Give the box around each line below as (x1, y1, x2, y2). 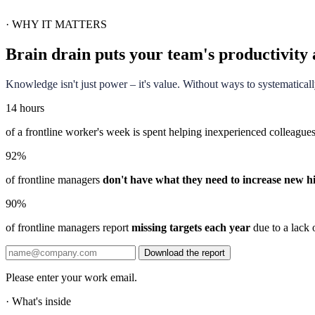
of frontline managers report (6, 221, 131, 233)
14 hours (6, 101, 44, 114)
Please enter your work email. (6, 271, 137, 283)
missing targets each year (131, 221, 250, 233)
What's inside (12, 295, 71, 307)
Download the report (144, 247, 225, 258)
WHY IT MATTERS (12, 18, 107, 30)
